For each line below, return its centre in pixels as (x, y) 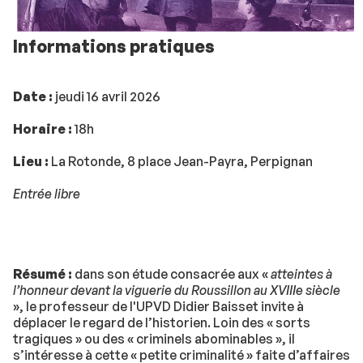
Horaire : (44, 129)
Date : (33, 97)
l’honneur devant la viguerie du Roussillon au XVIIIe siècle (177, 290)
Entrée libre (47, 194)
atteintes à (300, 273)
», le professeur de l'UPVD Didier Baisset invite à (158, 306)
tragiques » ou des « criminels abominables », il (154, 338)
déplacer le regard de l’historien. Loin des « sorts (162, 322)
